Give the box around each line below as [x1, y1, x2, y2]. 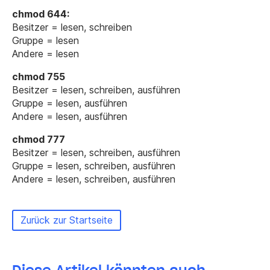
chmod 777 [12, 133, 65, 145]
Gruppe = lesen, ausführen [12, 97, 127, 109]
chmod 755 [12, 71, 65, 83]
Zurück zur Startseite [20, 214, 113, 226]
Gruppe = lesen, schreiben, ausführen [12, 160, 175, 172]
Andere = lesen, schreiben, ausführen [12, 173, 175, 185]
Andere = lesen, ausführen [12, 110, 127, 122]
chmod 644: [12, 8, 69, 20]
